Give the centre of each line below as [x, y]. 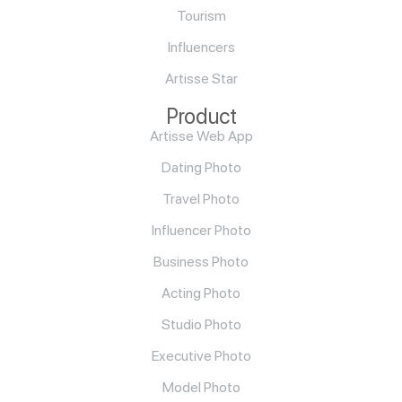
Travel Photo [201, 199]
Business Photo [201, 262]
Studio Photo [201, 325]
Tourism [201, 16]
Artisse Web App [201, 136]
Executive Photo [201, 356]
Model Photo [201, 388]
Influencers [201, 48]
